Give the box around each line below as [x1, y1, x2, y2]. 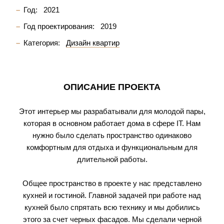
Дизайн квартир [66, 38, 119, 47]
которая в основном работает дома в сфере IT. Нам [23, 119, 200, 127]
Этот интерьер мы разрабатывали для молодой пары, [18, 107, 205, 115]
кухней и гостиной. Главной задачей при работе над [23, 191, 201, 199]
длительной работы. [76, 155, 147, 163]
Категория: [23, 38, 60, 47]
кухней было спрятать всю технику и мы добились [24, 203, 200, 211]
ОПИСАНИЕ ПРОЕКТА [63, 82, 160, 92]
